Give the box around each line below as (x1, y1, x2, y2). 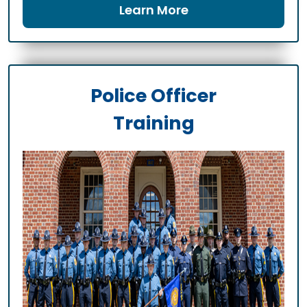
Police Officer (90, 83, 217, 109)
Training (112, 110, 195, 136)
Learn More (119, 1, 188, 19)
